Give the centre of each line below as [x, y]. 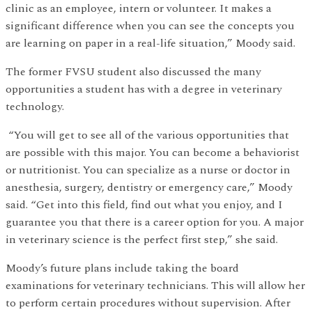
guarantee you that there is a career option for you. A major [155, 222]
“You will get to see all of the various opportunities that [147, 135]
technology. [35, 106]
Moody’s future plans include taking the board [122, 268]
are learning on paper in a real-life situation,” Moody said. [150, 43]
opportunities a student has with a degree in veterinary [144, 89]
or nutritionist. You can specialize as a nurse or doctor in [148, 170]
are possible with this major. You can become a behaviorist [153, 152]
